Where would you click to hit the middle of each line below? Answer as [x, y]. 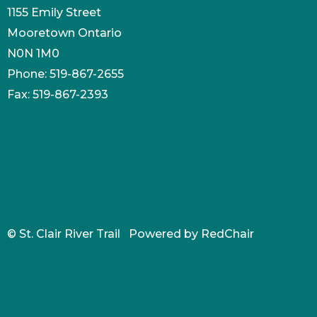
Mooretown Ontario [64, 33]
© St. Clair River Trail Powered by [104, 234]
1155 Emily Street [54, 12]
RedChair [227, 234]
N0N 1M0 [33, 53]
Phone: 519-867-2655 [65, 74]
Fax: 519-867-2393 [58, 94]
